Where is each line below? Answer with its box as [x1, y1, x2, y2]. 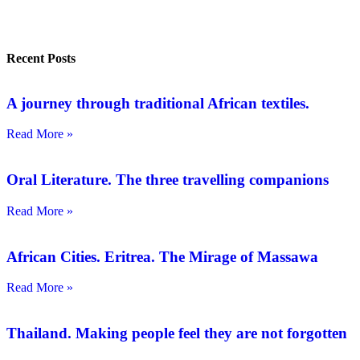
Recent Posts [6, 51, 76, 65]
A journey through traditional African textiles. [6, 94, 309, 112]
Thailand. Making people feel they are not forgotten [6, 325, 347, 342]
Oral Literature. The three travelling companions [6, 171, 329, 189]
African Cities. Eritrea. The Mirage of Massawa [6, 247, 318, 265]
